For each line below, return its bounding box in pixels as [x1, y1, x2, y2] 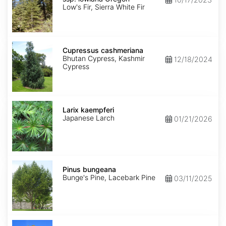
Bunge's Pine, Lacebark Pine [63, 173, 155, 182]
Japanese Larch [63, 114, 115, 123]
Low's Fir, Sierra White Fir [63, 3, 145, 12]
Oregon [10, 9, 34, 18]
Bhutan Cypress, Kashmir [63, 54, 145, 63]
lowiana [10, 2, 34, 11]
